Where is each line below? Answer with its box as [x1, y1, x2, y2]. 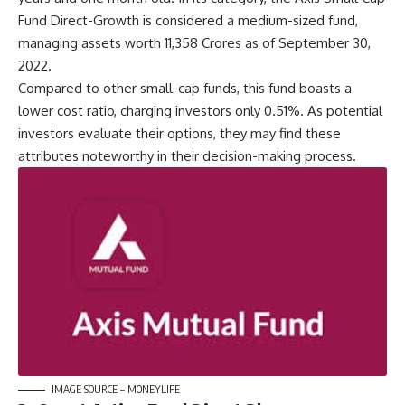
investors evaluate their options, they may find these [18, 125, 341, 142]
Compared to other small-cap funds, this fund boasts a [18, 80, 352, 97]
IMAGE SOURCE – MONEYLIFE [52, 382, 180, 396]
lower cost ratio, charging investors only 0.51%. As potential [18, 102, 382, 119]
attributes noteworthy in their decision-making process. [18, 147, 356, 165]
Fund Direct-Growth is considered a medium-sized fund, [18, 12, 358, 29]
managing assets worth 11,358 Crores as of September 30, [18, 34, 371, 52]
